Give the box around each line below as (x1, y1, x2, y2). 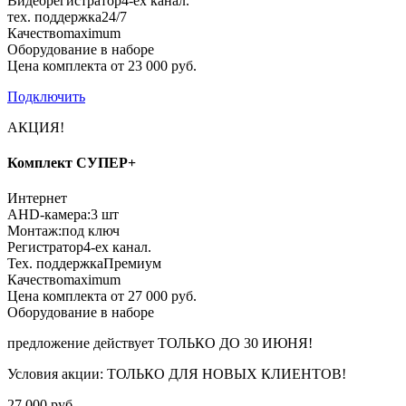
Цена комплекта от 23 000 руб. (7, 57, 197, 73)
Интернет (7, 190, 67, 207)
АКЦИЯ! (7, 119, 64, 135)
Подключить (7, 88, 85, 104)
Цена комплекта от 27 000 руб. (7, 288, 197, 304)
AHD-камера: (7, 207, 91, 223)
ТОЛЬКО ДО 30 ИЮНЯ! (158, 335, 313, 352)
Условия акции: (7, 366, 107, 382)
